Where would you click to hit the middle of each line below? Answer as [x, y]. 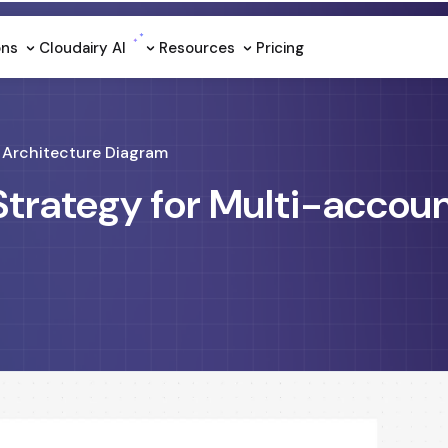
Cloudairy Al [84, 47]
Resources [199, 47]
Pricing [280, 47]
